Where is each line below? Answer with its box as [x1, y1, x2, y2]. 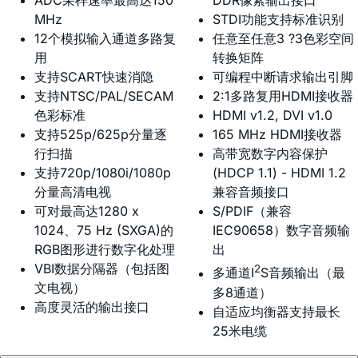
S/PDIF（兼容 [213, 203, 292, 220]
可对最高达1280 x [34, 203, 139, 220]
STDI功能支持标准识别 [213, 11, 344, 28]
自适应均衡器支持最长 [213, 303, 340, 320]
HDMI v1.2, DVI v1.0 [213, 107, 332, 124]
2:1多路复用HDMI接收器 [213, 88, 353, 105]
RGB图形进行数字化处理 [34, 241, 175, 258]
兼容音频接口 [213, 184, 289, 201]
